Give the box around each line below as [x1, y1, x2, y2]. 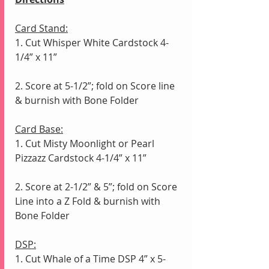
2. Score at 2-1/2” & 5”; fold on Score [15, 180, 180, 194]
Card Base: [15, 122, 63, 136]
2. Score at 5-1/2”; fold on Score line [15, 79, 177, 93]
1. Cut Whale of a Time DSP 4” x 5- [15, 252, 166, 266]
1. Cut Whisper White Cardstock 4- [15, 36, 169, 50]
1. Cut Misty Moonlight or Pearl [15, 137, 157, 151]
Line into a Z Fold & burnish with [15, 195, 163, 208]
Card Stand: [15, 22, 68, 35]
